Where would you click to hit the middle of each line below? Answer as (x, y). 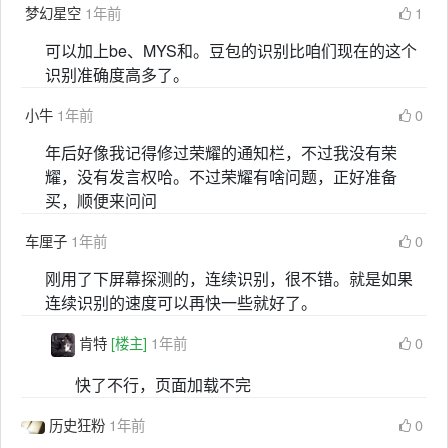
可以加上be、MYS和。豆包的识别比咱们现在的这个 (231, 50)
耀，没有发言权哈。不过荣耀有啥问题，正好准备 (221, 176)
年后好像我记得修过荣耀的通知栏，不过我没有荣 (221, 152)
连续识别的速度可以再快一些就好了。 (181, 302)
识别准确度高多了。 (117, 74)
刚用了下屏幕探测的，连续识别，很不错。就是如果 (229, 278)
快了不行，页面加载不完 (163, 385)
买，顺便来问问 (101, 200)
